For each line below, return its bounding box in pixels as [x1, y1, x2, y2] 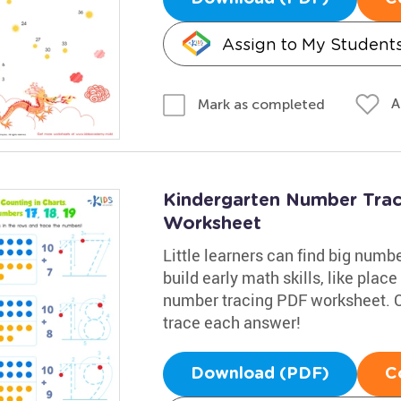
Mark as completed [197, 95, 325, 113]
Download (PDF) [190, 366, 329, 382]
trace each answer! [162, 311, 301, 333]
